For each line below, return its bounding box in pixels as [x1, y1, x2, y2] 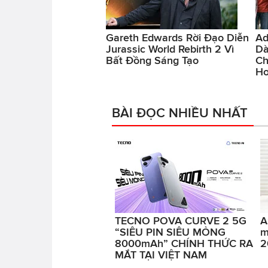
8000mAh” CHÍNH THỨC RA [115, 237, 253, 250]
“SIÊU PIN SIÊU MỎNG [115, 226, 226, 239]
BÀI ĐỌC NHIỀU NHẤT [112, 105, 248, 120]
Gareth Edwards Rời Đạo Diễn [106, 31, 249, 44]
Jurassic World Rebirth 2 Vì [106, 42, 234, 55]
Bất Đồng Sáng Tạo [106, 54, 199, 66]
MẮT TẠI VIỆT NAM [115, 249, 207, 261]
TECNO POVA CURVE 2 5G [115, 215, 246, 227]
